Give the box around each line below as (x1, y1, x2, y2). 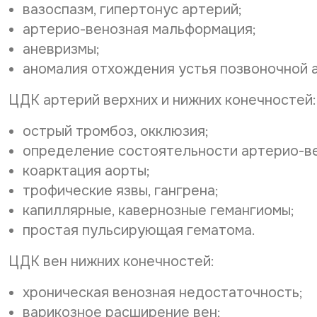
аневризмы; (23, 40, 100, 58)
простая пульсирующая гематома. (23, 221, 255, 239)
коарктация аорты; (23, 162, 150, 180)
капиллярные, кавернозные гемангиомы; (23, 202, 294, 219)
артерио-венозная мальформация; (23, 21, 256, 38)
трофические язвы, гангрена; (23, 182, 219, 200)
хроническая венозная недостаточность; (23, 284, 303, 301)
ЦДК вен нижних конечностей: (8, 253, 214, 270)
